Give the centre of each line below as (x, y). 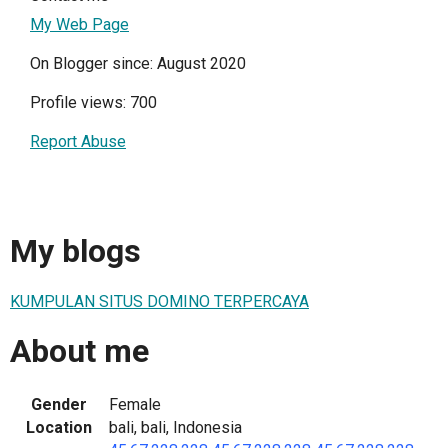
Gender (59, 404)
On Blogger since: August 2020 (138, 63)
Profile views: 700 (93, 102)
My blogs (75, 251)
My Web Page (79, 24)
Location (59, 427)
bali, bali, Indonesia (175, 427)
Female (135, 404)
